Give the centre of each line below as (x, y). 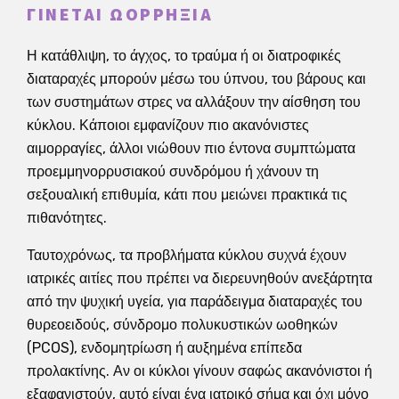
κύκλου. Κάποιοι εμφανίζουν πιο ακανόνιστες (168, 125)
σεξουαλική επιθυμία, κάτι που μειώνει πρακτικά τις (187, 194)
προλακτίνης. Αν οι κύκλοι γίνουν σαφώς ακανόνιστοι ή (199, 370)
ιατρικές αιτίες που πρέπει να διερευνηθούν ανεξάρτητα (199, 278)
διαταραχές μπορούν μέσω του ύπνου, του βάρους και (196, 78)
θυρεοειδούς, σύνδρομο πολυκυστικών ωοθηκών (182, 324)
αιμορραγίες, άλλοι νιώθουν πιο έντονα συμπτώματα (191, 148)
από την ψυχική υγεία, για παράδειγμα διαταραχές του (195, 301)
